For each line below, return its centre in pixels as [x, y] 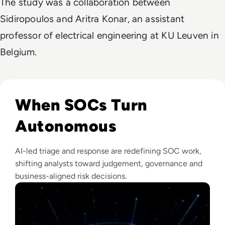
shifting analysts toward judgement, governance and [109, 163]
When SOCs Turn [81, 105]
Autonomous [66, 126]
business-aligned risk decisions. [71, 176]
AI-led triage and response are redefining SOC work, [108, 151]
